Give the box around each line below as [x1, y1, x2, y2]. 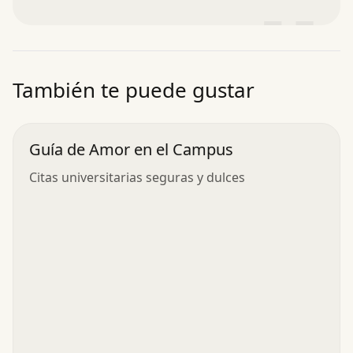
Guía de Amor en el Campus [29, 138, 233, 160]
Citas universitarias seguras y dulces [29, 168, 245, 186]
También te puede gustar [13, 75, 255, 104]
